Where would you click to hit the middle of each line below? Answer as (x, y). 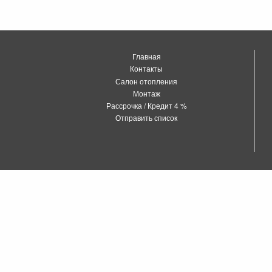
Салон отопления (147, 81)
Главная (146, 56)
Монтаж (146, 93)
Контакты (147, 69)
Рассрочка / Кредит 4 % (146, 105)
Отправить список (147, 118)
